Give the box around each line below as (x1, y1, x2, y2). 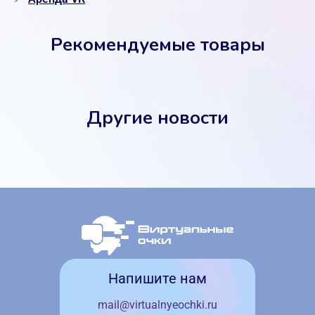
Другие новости (86, 103, 229, 129)
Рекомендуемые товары (50, 30, 265, 56)
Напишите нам (108, 270, 207, 287)
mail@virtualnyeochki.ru (98, 298, 217, 311)
